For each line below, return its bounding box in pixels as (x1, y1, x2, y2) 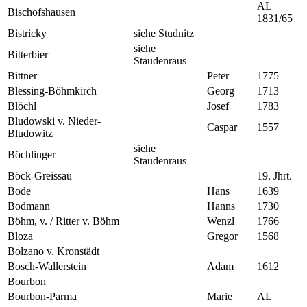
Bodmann (8, 199, 50, 212)
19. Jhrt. (257, 169, 292, 182)
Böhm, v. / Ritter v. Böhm (8, 214, 119, 227)
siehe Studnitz (134, 27, 194, 39)
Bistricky (8, 27, 47, 39)
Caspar (207, 121, 237, 133)
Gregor (207, 230, 238, 242)
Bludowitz (8, 127, 53, 139)
